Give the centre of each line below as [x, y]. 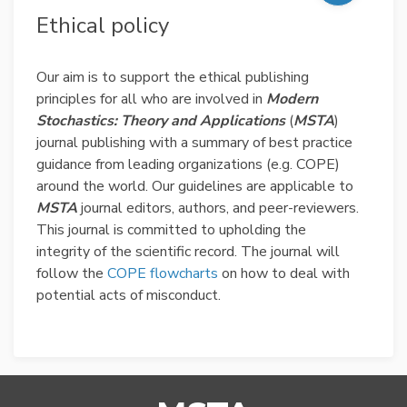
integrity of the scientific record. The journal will [188, 252]
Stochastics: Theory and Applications [161, 121]
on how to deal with [284, 274]
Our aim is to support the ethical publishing [173, 78]
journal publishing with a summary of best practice [194, 143]
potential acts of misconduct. [129, 296]
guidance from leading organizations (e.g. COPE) [188, 165]
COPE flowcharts [163, 274]
